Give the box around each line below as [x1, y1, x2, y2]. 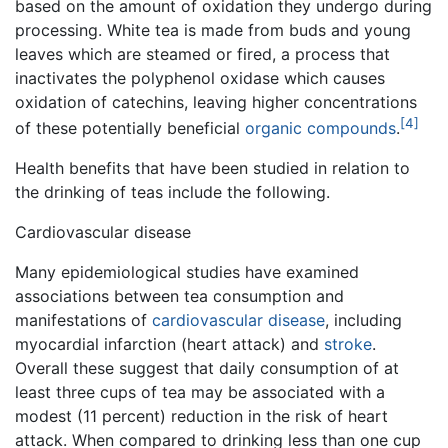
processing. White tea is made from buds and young [15, 19, 411, 40]
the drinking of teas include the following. [15, 181, 330, 202]
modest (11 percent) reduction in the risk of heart [15, 405, 388, 426]
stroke [324, 333, 372, 354]
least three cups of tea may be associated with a [15, 381, 385, 402]
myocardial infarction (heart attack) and [15, 333, 324, 354]
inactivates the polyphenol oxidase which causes [15, 67, 385, 88]
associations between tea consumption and [15, 285, 344, 306]
